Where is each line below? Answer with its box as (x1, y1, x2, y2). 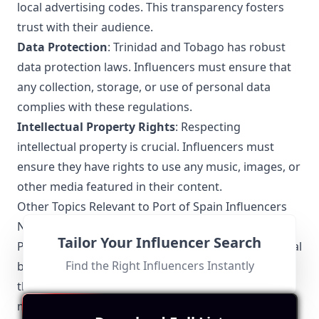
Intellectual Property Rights (17, 119, 175, 135)
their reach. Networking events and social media (17, 278, 278, 294)
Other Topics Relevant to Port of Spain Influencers (17, 199, 287, 214)
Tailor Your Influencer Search (58, 233, 261, 252)
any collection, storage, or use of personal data (17, 79, 271, 95)
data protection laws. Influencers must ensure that (17, 59, 291, 75)
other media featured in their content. (17, 179, 222, 194)
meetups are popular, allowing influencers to (17, 298, 258, 314)
